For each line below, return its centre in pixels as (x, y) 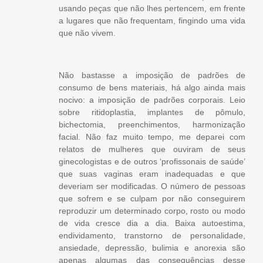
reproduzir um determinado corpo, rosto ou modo (152, 211)
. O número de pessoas (200, 186)
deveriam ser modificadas (107, 186)
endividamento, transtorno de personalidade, (152, 236)
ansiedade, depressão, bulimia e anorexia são (152, 248)
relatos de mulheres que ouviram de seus (152, 149)
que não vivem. (87, 33)
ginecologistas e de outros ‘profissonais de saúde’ (152, 162)
